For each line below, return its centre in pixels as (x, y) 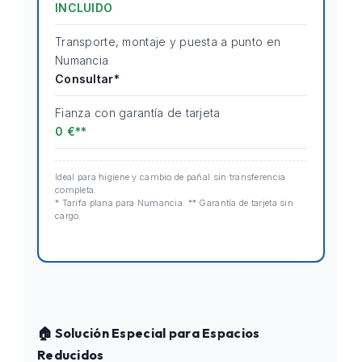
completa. (76, 190)
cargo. (68, 216)
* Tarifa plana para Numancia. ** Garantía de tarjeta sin (174, 203)
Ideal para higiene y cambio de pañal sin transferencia (170, 177)
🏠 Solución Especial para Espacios (149, 333)
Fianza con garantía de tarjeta (138, 113)
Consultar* (87, 79)
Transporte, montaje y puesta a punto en (168, 42)
